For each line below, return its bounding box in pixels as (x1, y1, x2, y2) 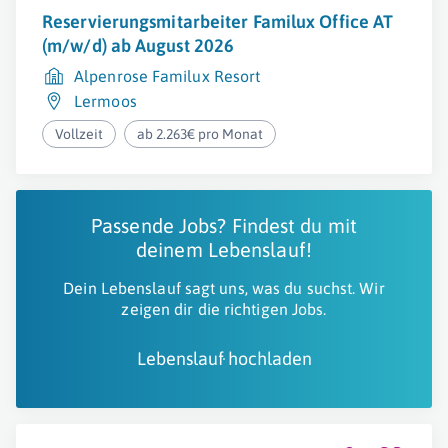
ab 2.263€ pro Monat (137, 126, 264, 142)
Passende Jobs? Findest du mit (91, 214, 357, 237)
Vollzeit (55, 126, 103, 142)
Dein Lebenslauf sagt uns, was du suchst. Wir (63, 279, 385, 297)
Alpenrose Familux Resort (74, 67, 261, 85)
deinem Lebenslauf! (136, 238, 312, 261)
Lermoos (74, 92, 137, 110)
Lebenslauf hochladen (136, 348, 312, 369)
